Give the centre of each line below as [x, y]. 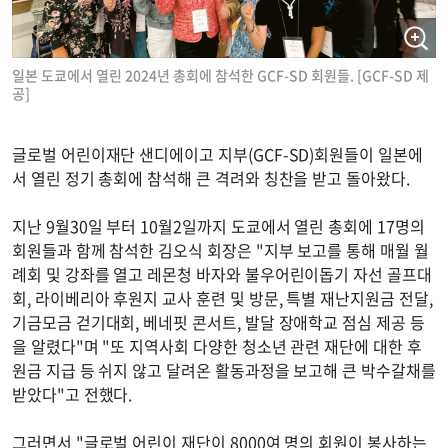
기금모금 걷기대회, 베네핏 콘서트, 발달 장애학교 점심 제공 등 [218, 322]
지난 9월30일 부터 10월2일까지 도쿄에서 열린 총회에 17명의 [218, 226]
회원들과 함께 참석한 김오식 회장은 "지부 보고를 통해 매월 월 [220, 250]
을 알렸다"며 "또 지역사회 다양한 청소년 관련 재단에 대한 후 [217, 346]
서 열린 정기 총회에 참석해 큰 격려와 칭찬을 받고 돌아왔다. [215, 178]
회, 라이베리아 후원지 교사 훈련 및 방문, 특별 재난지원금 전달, [222, 298]
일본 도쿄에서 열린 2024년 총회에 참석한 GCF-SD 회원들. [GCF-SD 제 [220, 75]
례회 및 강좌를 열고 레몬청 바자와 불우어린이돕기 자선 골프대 [222, 274]
